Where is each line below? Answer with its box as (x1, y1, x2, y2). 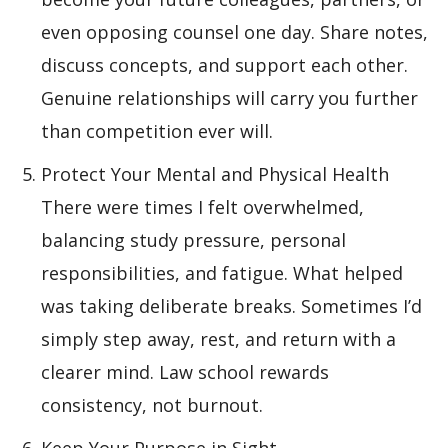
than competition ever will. (41, 119, 273, 143)
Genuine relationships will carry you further (41, 86, 418, 110)
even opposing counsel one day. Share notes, (41, 20, 428, 44)
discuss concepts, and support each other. (41, 53, 408, 77)
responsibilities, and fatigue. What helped (41, 261, 403, 285)
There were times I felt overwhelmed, (41, 195, 364, 219)
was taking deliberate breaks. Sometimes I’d (41, 294, 422, 318)
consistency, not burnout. (41, 393, 263, 417)
